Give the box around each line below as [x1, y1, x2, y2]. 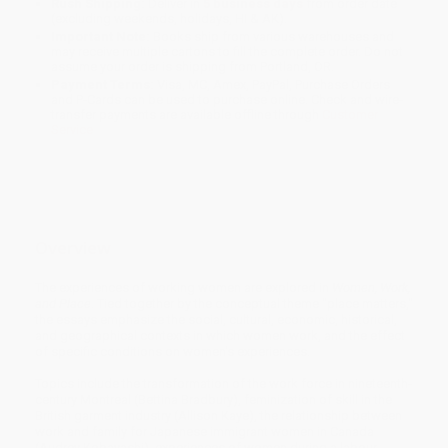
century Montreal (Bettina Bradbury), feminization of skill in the [35, 391, 392, 407]
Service [51, 122, 94, 138]
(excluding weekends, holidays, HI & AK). [51, 11, 288, 27]
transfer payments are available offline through [51, 107, 323, 123]
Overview [35, 236, 111, 260]
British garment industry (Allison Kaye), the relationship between [35, 407, 402, 423]
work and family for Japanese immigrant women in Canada [35, 423, 374, 439]
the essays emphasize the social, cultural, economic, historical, [35, 311, 397, 327]
